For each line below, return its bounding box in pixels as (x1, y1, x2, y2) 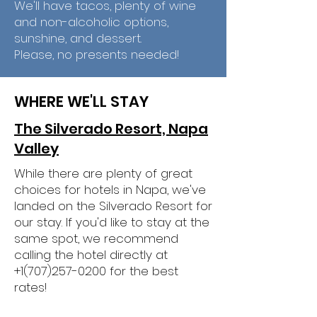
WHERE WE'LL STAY (14, 91, 149, 112)
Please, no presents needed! (14, 46, 183, 63)
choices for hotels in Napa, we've (14, 181, 206, 198)
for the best (106, 263, 178, 279)
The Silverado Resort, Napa (14, 119, 208, 139)
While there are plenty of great (14, 165, 192, 182)
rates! (14, 279, 50, 296)
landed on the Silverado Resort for (14, 197, 212, 214)
